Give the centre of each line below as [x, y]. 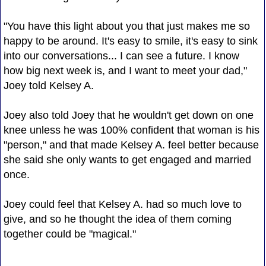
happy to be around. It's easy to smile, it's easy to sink [130, 41]
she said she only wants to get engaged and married [127, 159]
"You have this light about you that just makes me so [126, 26]
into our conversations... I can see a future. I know [121, 56]
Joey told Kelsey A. [48, 85]
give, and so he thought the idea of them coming [117, 219]
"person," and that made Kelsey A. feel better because [131, 145]
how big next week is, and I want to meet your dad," [125, 70]
